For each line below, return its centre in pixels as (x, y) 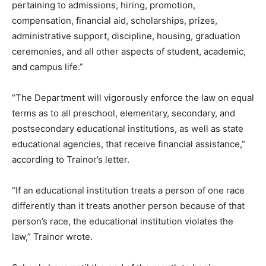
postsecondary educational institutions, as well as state (128, 128)
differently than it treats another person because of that (128, 205)
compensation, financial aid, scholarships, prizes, (115, 20)
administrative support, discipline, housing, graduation (126, 36)
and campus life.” (47, 66)
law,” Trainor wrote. (52, 236)
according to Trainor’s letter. (71, 159)
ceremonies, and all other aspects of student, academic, (129, 51)
